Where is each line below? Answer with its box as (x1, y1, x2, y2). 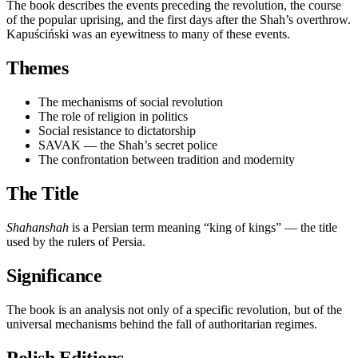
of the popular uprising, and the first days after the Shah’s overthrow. (6, 13, 351, 27)
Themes (6, 58, 69, 79)
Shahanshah (6, 220, 69, 234)
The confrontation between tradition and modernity (38, 153, 295, 167)
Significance (6, 265, 102, 286)
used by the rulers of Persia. (6, 234, 145, 249)
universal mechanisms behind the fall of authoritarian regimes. (6, 316, 317, 331)
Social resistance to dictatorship (38, 124, 196, 138)
